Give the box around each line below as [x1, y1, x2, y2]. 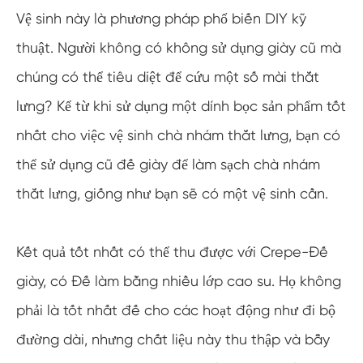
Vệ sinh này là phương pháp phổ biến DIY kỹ [16, 10, 306, 27]
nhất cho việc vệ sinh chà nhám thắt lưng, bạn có [16, 126, 340, 143]
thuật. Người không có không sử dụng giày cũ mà [16, 39, 341, 56]
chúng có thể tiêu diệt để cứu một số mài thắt [16, 68, 319, 85]
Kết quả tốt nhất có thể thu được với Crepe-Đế [16, 243, 328, 260]
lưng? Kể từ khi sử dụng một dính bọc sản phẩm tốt [16, 97, 346, 114]
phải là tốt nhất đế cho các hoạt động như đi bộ [16, 301, 335, 318]
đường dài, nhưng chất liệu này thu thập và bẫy [16, 331, 330, 348]
